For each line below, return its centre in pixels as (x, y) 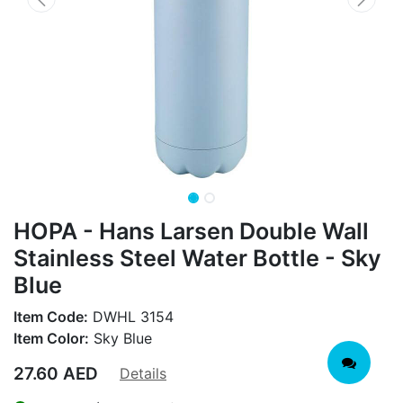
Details (143, 373)
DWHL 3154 (131, 316)
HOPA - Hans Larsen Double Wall (191, 231)
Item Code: (51, 316)
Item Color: (51, 338)
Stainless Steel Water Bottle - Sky (197, 258)
